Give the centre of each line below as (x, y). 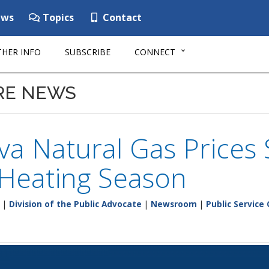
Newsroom (174, 204)
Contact (121, 17)
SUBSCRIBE (88, 52)
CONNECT (155, 52)
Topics (57, 17)
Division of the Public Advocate (75, 204)
